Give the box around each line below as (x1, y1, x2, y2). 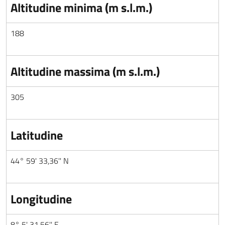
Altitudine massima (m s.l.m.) (11, 62, 160, 80)
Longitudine (11, 190, 72, 208)
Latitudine (11, 126, 63, 144)
